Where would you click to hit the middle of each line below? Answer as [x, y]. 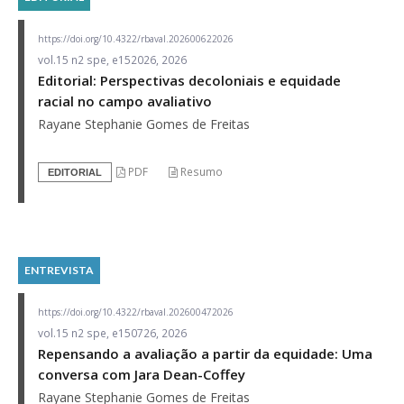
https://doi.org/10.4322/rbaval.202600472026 [136, 312]
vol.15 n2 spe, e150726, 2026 [112, 333]
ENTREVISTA [59, 270]
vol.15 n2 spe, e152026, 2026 [112, 60]
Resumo [200, 171]
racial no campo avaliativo [125, 101]
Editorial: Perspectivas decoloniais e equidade [189, 80]
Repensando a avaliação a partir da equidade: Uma [205, 353]
